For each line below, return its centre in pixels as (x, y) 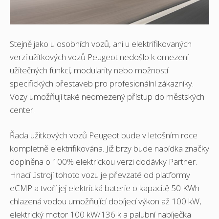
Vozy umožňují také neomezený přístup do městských (107, 96)
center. (22, 109)
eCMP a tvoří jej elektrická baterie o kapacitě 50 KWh (105, 188)
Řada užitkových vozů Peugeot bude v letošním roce (104, 135)
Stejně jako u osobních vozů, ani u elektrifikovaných (101, 44)
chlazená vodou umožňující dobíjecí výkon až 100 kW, (106, 201)
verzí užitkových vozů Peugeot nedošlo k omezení (99, 57)
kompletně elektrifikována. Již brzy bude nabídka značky (109, 149)
